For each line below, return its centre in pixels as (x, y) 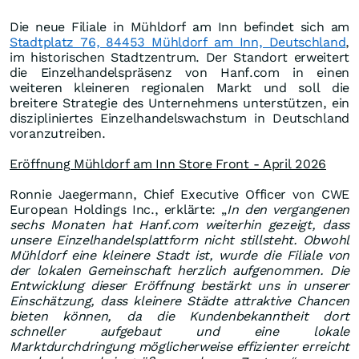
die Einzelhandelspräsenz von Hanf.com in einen (179, 73)
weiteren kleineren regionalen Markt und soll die (179, 88)
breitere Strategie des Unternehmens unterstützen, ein (179, 103)
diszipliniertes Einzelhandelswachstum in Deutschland (179, 119)
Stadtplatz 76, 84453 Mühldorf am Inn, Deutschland (178, 42)
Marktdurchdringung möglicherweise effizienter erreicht (179, 347)
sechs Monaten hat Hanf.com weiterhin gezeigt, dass (179, 225)
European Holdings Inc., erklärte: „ (119, 210)
